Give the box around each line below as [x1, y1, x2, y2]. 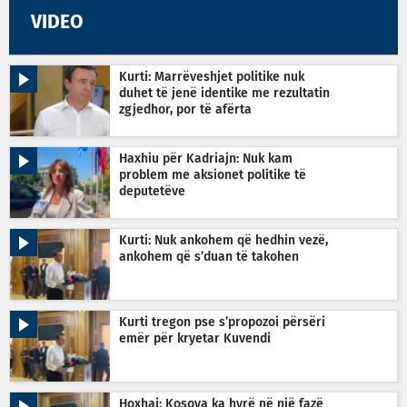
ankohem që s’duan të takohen [119, 250, 299, 263]
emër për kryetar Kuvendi [119, 332, 271, 345]
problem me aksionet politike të [119, 168, 306, 182]
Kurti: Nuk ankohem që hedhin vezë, [119, 233, 328, 247]
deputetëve [119, 184, 185, 198]
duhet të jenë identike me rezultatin [119, 86, 330, 100]
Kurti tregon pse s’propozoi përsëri [119, 315, 325, 329]
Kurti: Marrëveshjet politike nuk [119, 70, 304, 84]
